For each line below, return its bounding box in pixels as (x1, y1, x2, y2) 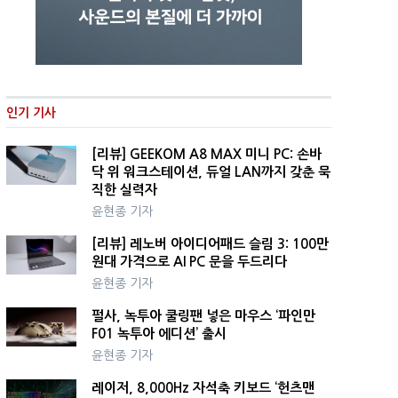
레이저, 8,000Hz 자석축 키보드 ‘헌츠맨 (91, 380, 314, 394)
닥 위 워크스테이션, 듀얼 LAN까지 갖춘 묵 (91, 164, 330, 179)
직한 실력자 (91, 182, 157, 196)
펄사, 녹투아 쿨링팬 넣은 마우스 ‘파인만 (91, 308, 315, 322)
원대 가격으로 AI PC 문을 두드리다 (91, 254, 291, 268)
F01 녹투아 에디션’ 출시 (91, 326, 227, 340)
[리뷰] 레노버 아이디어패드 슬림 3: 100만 (91, 236, 329, 251)
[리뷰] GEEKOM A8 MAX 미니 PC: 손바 (91, 147, 322, 161)
